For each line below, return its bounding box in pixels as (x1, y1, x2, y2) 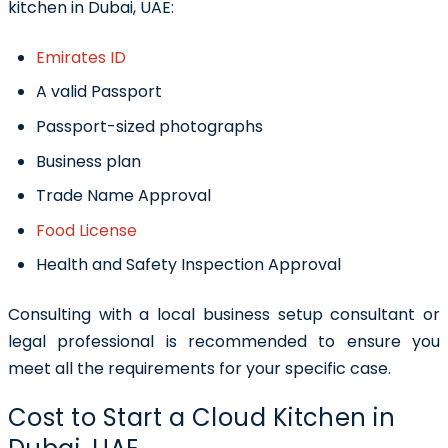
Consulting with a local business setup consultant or (8, 303, 440, 327)
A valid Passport (36, 80, 162, 104)
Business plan (36, 149, 145, 173)
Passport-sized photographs (36, 114, 263, 138)
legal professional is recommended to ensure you (8, 330, 440, 354)
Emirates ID (36, 45, 126, 69)
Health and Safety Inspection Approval (36, 253, 341, 277)
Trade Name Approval (36, 184, 211, 208)
